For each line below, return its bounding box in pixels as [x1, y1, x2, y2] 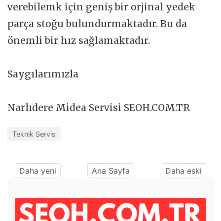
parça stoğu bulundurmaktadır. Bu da [7, 18, 187, 30]
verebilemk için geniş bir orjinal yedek [7, 1, 195, 13]
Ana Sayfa [92, 166, 130, 176]
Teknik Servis [12, 130, 56, 139]
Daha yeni [19, 166, 56, 176]
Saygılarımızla [7, 68, 81, 80]
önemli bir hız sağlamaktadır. [7, 35, 150, 47]
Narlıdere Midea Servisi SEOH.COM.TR [7, 102, 190, 114]
